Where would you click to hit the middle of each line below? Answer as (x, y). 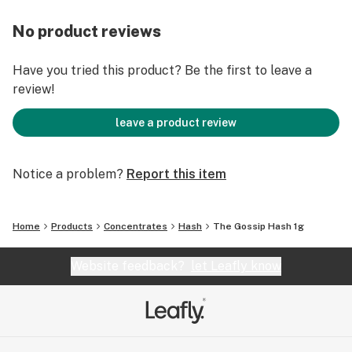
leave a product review (176, 123)
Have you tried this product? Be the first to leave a (162, 70)
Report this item (176, 174)
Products (72, 226)
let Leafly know (236, 266)
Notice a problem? (68, 174)
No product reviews (87, 31)
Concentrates (136, 226)
